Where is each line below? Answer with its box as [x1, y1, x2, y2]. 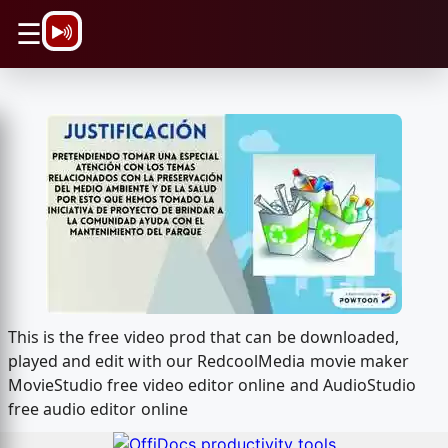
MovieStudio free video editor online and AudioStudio [7, 374, 417, 397]
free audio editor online [7, 398, 188, 421]
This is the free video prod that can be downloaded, [7, 326, 400, 349]
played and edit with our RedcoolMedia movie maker [7, 350, 410, 373]
